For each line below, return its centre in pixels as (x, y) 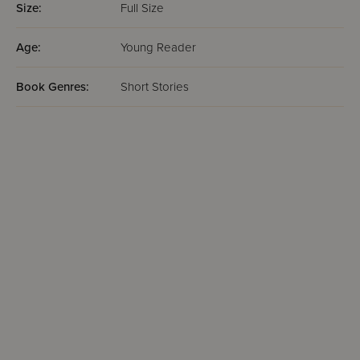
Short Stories (155, 87)
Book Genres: (53, 87)
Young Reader (158, 47)
